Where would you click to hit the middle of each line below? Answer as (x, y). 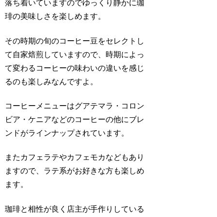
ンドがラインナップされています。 (67, 133)
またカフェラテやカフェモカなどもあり (75, 157)
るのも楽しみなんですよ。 (52, 81)
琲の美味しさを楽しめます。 (55, 16)
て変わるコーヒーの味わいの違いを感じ (75, 68)
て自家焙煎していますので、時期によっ (75, 54)
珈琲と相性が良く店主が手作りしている (75, 209)
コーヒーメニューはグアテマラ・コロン (75, 106)
